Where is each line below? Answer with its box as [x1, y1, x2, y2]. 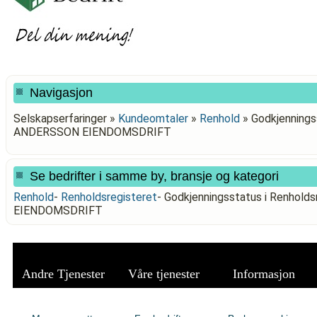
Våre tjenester [127, 267, 200, 281]
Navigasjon [30, 86, 93, 100]
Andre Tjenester [21, 267, 105, 281]
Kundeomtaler [118, 112, 188, 125]
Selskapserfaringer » [13, 112, 118, 125]
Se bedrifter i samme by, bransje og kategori [30, 169, 279, 183]
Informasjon [233, 267, 295, 281]
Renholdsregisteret [61, 190, 157, 204]
